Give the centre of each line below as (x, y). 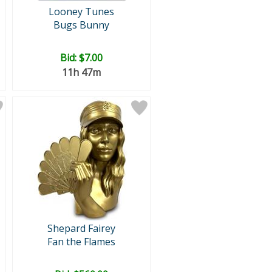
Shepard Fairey (81, 228)
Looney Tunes (81, 12)
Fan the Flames (81, 242)
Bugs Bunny (81, 25)
